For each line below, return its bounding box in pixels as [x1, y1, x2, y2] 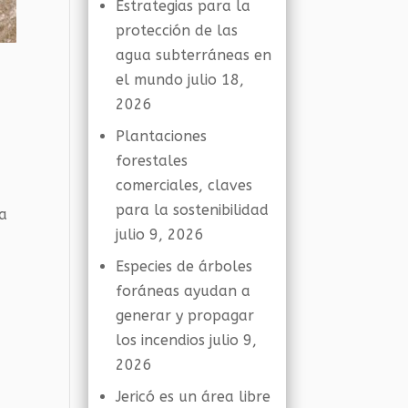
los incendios [116, 331, 206, 349]
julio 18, [188, 71, 245, 88]
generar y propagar [116, 307, 255, 324]
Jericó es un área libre [116, 388, 271, 405]
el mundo [116, 71, 184, 88]
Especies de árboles [116, 258, 253, 275]
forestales [116, 152, 189, 169]
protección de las [116, 22, 239, 39]
